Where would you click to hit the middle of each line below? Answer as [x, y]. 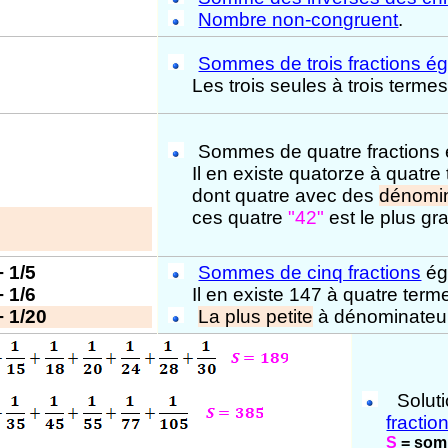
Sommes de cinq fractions [310, 272]
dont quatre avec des [286, 195]
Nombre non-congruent [298, 19]
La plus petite [256, 316]
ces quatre [240, 217]
